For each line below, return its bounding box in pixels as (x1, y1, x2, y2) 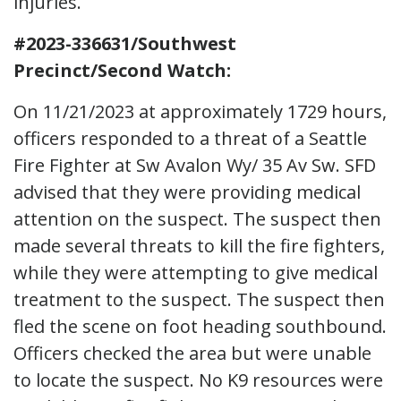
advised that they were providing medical (13, 179, 361, 204)
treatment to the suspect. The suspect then (13, 286, 385, 311)
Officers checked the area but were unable (13, 340, 371, 365)
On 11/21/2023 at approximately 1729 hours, (13, 98, 387, 124)
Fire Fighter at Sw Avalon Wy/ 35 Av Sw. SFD (13, 152, 376, 177)
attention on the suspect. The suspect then (13, 206, 381, 231)
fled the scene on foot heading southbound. (13, 313, 387, 338)
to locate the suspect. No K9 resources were (13, 367, 383, 392)
